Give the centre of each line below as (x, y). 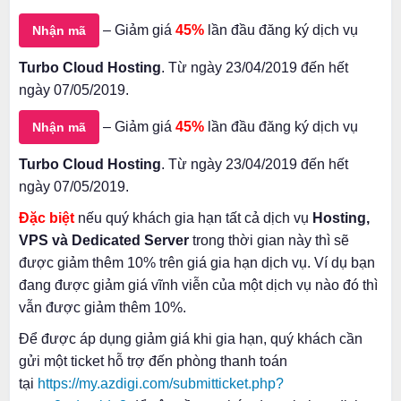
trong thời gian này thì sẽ (269, 241)
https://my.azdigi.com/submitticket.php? (161, 384)
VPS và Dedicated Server (104, 241)
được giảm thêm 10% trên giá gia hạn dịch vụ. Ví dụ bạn (197, 263)
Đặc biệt (47, 218)
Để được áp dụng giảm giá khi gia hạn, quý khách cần (191, 339)
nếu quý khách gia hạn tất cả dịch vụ (192, 218)
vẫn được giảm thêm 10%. (102, 308)
